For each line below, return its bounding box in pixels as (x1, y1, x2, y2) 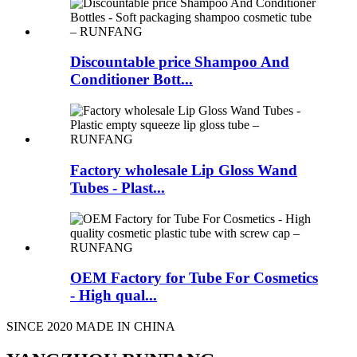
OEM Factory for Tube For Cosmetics (70, 269, 318, 287)
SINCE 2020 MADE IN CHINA (6, 320, 175, 334)
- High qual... (70, 287, 157, 304)
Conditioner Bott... (70, 71, 193, 88)
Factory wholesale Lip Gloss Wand (70, 161, 297, 178)
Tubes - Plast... (70, 178, 165, 196)
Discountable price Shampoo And (70, 53, 289, 71)
